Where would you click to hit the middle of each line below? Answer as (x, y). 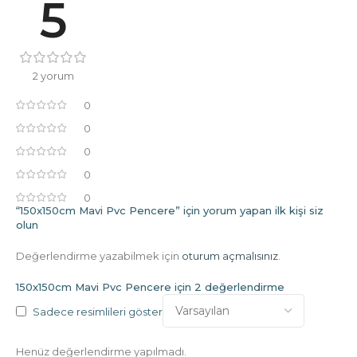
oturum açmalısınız (230, 255)
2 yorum (53, 75)
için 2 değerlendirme (228, 286)
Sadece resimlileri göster (98, 311)
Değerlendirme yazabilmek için (99, 255)
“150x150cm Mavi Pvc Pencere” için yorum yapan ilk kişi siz (170, 210)
